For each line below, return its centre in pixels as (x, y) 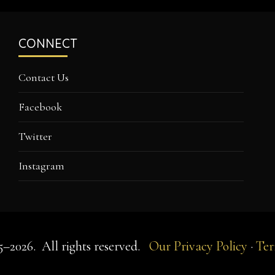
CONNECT (48, 44)
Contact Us (44, 78)
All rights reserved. (92, 246)
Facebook (41, 107)
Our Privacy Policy (198, 246)
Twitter (36, 137)
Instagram (42, 166)
